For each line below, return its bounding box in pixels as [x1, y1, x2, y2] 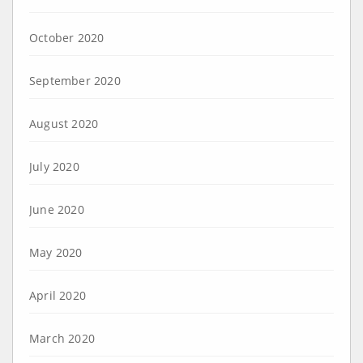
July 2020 [29, 158, 79, 174]
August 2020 [29, 115, 99, 131]
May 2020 [29, 244, 83, 260]
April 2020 [29, 287, 86, 303]
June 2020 [29, 201, 84, 217]
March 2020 [29, 330, 95, 346]
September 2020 [29, 72, 121, 88]
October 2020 [29, 29, 105, 45]
